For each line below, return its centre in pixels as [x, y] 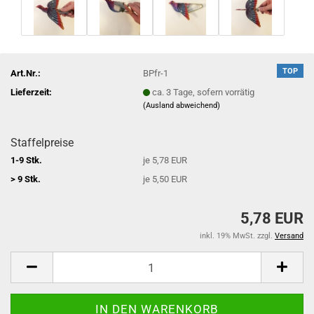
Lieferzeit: [31, 92]
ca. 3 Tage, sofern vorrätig [204, 92]
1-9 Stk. [26, 160]
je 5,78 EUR [165, 160]
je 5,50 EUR [165, 179]
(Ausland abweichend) [182, 105]
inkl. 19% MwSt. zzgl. [237, 236]
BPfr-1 [156, 73]
